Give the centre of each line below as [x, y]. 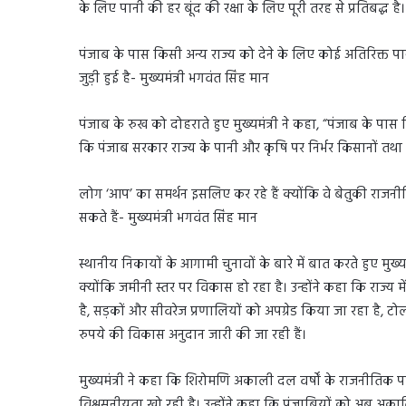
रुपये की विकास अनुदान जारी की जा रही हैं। [193, 335]
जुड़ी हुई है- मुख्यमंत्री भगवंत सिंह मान [174, 78]
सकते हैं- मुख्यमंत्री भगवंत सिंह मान [168, 218]
